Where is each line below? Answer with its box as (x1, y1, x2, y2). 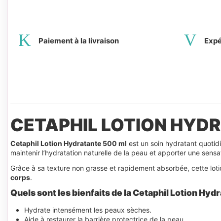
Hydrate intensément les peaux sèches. (24, 206, 151, 215)
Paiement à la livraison (38, 36, 119, 46)
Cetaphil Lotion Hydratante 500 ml (10, 139, 127, 148)
